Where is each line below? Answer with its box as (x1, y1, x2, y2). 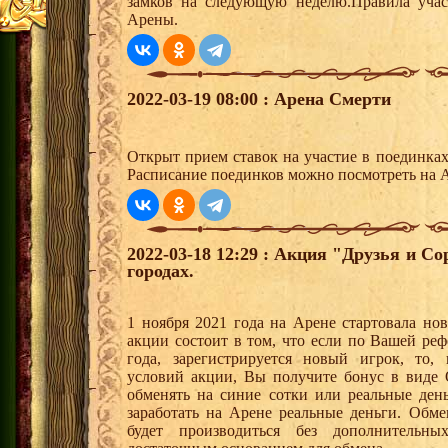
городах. (127, 261, 194, 282)
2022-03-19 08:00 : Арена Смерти (127, 89, 391, 110)
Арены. (127, 11, 178, 29)
